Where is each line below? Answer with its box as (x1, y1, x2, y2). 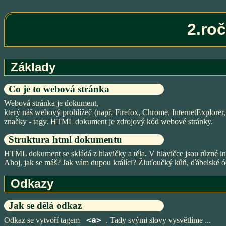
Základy (11, 60, 55, 74)
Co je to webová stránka (8, 84, 109, 94)
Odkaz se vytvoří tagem (4, 216, 82, 224)
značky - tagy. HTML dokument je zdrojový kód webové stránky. (4, 117, 213, 126)
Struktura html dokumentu (8, 134, 122, 145)
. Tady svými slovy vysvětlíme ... (106, 216, 211, 224)
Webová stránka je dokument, (4, 99, 98, 107)
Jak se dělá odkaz (8, 200, 82, 211)
